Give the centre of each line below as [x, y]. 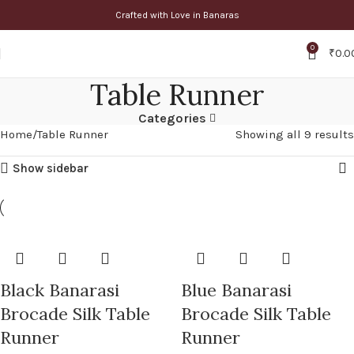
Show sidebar [51, 168]
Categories [172, 118]
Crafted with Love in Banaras [177, 15]
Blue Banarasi [236, 290]
